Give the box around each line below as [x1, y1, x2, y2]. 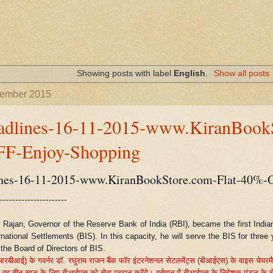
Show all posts [213, 68, 269, 78]
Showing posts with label [77, 68, 174, 78]
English [174, 68, 206, 78]
